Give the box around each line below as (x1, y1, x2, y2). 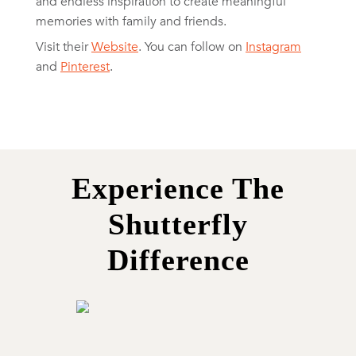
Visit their (36, 38, 91, 55)
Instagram (246, 38, 301, 55)
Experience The (72, 172, 284, 206)
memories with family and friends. (36, 13, 226, 29)
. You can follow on (138, 38, 246, 55)
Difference (106, 243, 250, 277)
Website (91, 38, 138, 55)
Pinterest (60, 58, 110, 75)
